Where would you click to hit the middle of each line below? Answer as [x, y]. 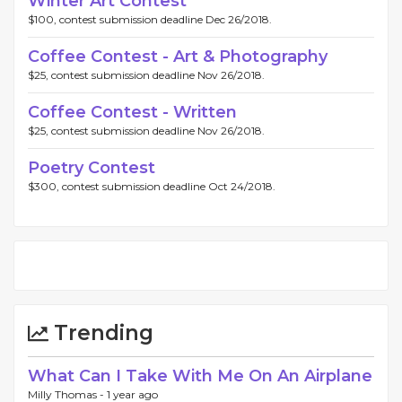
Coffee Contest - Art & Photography [178, 56]
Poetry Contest [92, 167]
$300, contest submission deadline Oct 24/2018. [152, 186]
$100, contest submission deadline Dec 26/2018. [150, 19]
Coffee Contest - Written [132, 112]
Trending [101, 332]
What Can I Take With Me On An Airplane [200, 376]
